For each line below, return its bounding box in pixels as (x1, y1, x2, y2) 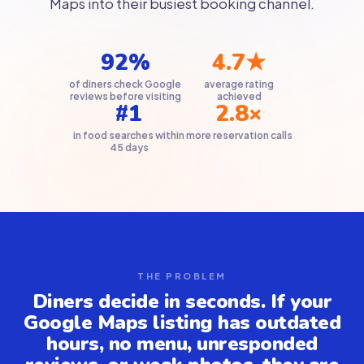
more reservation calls (185, 129, 292, 141)
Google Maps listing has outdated (24, 310, 340, 336)
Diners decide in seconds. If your (32, 288, 332, 314)
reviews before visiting (69, 90, 181, 102)
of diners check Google (69, 78, 181, 90)
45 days (109, 141, 149, 154)
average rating (204, 78, 274, 90)
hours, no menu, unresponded (46, 331, 318, 357)
